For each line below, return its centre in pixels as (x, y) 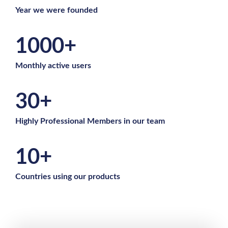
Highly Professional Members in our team (90, 121)
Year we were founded (56, 10)
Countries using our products (68, 177)
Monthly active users (53, 66)
